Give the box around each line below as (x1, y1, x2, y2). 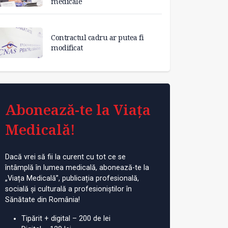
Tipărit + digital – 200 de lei (21, 214, 110, 223)
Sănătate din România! (5, 195, 80, 204)
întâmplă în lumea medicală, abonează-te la (5, 163, 149, 172)
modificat (51, 42, 83, 52)
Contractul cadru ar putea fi (51, 32, 144, 42)
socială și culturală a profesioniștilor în (5, 184, 132, 193)
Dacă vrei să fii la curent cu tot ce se (5, 152, 126, 161)
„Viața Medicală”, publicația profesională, (5, 174, 139, 183)
